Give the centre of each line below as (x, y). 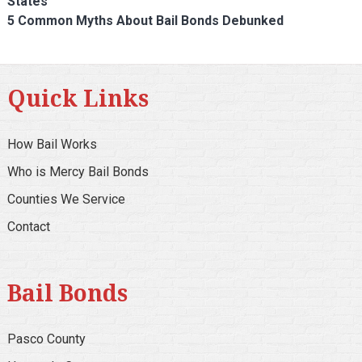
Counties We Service (66, 200)
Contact (28, 227)
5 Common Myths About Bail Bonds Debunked (145, 21)
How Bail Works (52, 145)
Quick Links (78, 98)
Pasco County (46, 339)
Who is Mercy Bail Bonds (78, 172)
